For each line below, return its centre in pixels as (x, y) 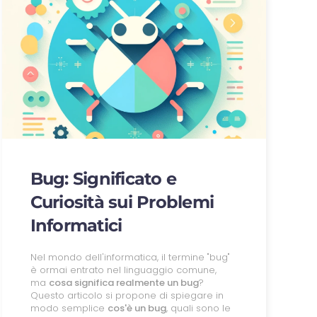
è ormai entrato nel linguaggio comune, (123, 270)
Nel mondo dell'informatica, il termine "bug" (130, 257)
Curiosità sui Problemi (122, 202)
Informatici (76, 225)
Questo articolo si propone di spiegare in (127, 295)
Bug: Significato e (103, 178)
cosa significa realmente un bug (123, 282)
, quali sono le (198, 308)
